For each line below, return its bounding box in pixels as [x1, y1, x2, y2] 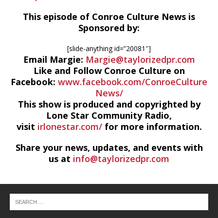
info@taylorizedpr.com [73, 153, 169, 164]
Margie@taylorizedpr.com [85, 54, 195, 65]
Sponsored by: [78, 22, 140, 34]
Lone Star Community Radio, [46, 109, 172, 121]
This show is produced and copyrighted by [18, 98, 200, 110]
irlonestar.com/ [37, 121, 102, 132]
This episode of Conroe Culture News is [23, 11, 195, 22]
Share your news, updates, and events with [15, 142, 203, 153]
